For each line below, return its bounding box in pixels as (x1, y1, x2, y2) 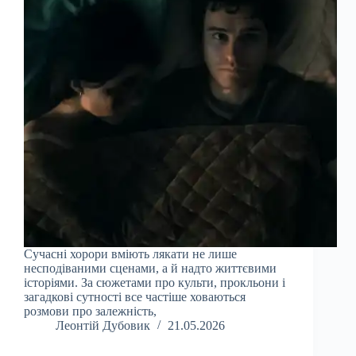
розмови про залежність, (24, 304, 157, 319)
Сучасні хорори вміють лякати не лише (24, 247, 237, 261)
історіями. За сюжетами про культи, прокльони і (24, 276, 285, 290)
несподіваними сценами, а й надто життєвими (24, 261, 277, 276)
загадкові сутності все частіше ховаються (24, 290, 246, 304)
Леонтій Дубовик (56, 319, 150, 333)
